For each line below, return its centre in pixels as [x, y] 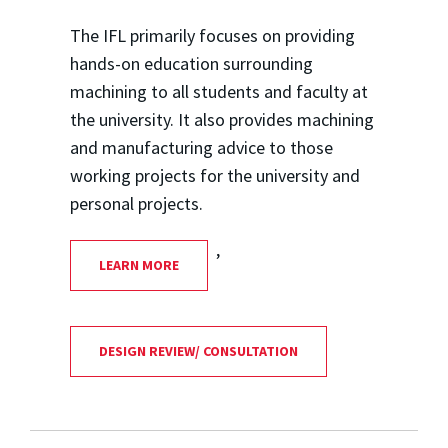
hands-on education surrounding [191, 64]
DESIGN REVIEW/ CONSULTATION [198, 351]
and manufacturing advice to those [201, 148]
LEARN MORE [138, 265]
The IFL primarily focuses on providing [212, 36]
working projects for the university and [214, 176]
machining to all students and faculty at [218, 92]
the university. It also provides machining [221, 120]
